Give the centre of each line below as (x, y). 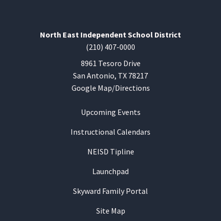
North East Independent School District (110, 35)
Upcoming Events (110, 112)
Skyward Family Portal (110, 191)
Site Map (110, 211)
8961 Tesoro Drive (110, 63)
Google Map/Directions (110, 88)
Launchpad (110, 171)
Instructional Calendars (110, 132)
